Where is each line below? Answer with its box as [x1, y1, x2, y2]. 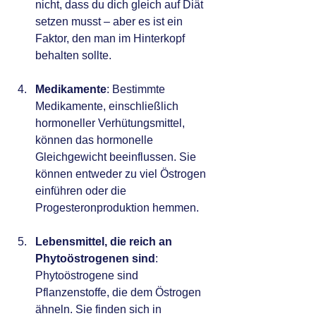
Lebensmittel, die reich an [35, 236, 175, 248]
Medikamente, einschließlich [35, 100, 181, 113]
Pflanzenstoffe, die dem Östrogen [35, 286, 204, 299]
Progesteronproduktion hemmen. [35, 202, 199, 214]
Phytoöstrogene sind [35, 269, 141, 282]
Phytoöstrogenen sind [35, 253, 155, 265]
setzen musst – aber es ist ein [35, 16, 186, 28]
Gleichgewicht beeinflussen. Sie [35, 151, 199, 164]
